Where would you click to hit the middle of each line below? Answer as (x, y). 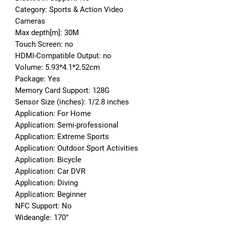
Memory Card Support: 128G (62, 90)
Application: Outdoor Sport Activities (77, 148)
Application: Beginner (51, 194)
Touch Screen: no (44, 44)
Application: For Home (53, 113)
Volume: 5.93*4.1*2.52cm (58, 67)
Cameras (30, 21)
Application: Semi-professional (67, 125)
